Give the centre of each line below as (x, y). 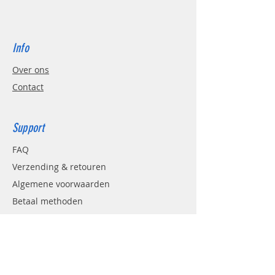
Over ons (31, 70)
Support (29, 128)
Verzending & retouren (59, 167)
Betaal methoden (48, 201)
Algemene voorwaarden (61, 184)
